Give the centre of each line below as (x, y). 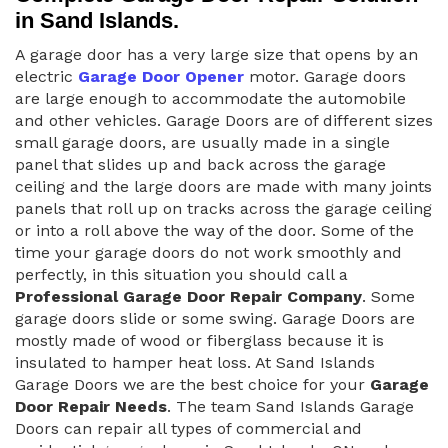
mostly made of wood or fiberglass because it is (199, 340)
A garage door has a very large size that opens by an (216, 54)
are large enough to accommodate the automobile (210, 98)
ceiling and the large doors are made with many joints (223, 186)
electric (46, 76)
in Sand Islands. (97, 20)
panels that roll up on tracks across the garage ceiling (223, 208)
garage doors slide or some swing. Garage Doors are (215, 318)
